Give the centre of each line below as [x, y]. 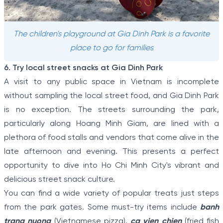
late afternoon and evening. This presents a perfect [111, 152]
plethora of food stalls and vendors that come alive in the [111, 138]
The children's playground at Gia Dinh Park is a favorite [111, 34]
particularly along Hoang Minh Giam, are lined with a [111, 124]
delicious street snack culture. [59, 180]
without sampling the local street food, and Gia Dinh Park [111, 96]
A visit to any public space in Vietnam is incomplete [111, 82]
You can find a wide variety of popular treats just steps [111, 194]
